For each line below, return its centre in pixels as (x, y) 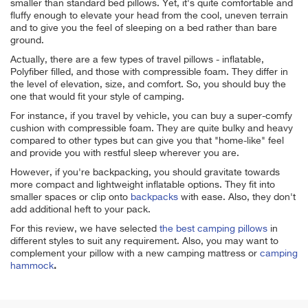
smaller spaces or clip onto (70, 197)
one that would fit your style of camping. (97, 97)
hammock (32, 266)
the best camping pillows (213, 229)
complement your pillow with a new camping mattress (128, 253)
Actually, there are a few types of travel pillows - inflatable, (137, 59)
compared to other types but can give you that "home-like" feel (147, 141)
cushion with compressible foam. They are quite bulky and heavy (152, 128)
